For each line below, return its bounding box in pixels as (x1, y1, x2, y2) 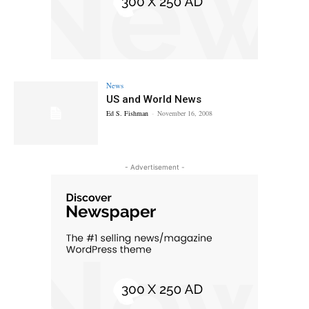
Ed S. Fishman (106, 108, 149, 119)
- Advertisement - (124, 162, 185, 171)
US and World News (106, 93, 202, 106)
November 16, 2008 (157, 108, 213, 119)
